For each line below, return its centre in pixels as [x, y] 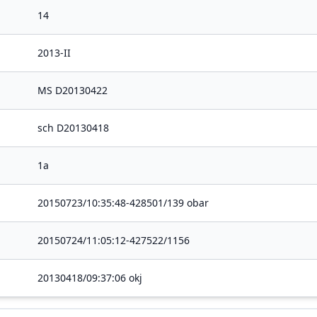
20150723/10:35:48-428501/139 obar [123, 203]
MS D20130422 [73, 90]
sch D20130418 [73, 128]
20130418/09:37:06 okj [90, 278]
